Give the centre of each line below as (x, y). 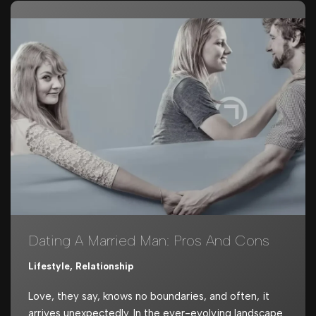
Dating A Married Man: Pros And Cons (149, 240)
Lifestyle (49, 266)
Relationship (104, 266)
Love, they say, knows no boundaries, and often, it (149, 296)
